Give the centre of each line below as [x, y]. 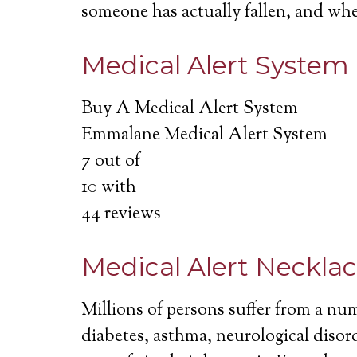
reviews [131, 214]
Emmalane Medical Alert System [204, 135]
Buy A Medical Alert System [190, 109]
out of [116, 162]
